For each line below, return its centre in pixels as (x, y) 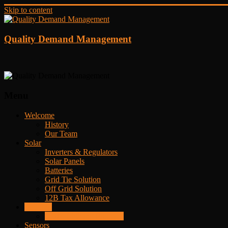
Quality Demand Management (68, 39)
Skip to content (28, 10)
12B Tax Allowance (77, 197)
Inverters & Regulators (81, 152)
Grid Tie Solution (73, 179)
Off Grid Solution (73, 188)
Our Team (61, 133)
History (57, 124)
